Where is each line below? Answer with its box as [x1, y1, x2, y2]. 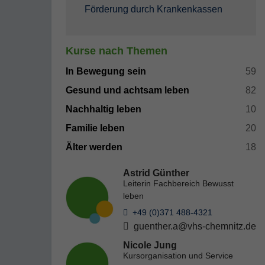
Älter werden [66, 142, 122, 152]
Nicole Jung [122, 240, 177, 250]
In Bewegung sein [66, 66, 146, 76]
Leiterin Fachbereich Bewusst [122, 179, 234, 188]
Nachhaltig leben [66, 104, 141, 114]
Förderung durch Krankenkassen [85, 4, 222, 14]
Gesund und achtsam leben [66, 85, 189, 95]
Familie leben [66, 123, 125, 133]
